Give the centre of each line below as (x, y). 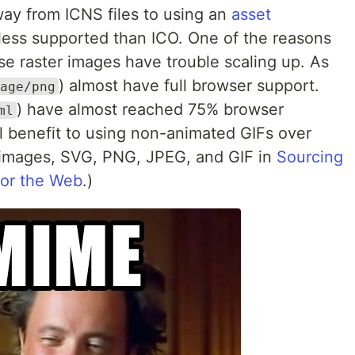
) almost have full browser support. (189, 85)
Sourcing (310, 157)
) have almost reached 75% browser (150, 109)
